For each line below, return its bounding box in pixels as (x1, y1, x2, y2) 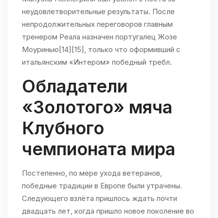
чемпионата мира (22, 138, 175, 160)
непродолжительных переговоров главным (22, 19, 173, 29)
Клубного (22, 117, 104, 139)
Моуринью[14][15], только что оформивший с (22, 45, 181, 54)
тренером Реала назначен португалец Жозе (22, 32, 177, 42)
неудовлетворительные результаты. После (22, 7, 175, 17)
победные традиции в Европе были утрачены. (22, 181, 182, 191)
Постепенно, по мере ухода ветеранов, (22, 168, 162, 178)
